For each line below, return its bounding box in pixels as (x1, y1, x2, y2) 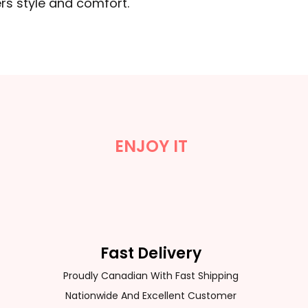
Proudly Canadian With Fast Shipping (63, 268, 239, 283)
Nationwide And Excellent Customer (65, 288, 237, 302)
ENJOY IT (114, 134, 188, 157)
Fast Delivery (100, 242, 202, 264)
